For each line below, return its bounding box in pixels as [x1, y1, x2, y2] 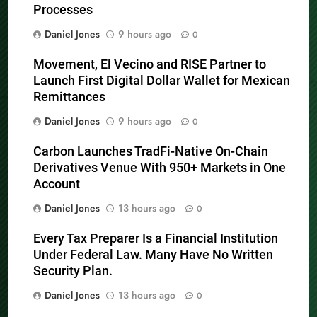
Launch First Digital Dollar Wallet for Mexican [33, 73, 290, 88]
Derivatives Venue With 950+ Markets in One [33, 160, 286, 175]
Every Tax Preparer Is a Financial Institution [33, 231, 278, 246]
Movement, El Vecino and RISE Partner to [33, 57, 266, 71]
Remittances [33, 89, 105, 104]
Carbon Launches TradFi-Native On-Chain [33, 144, 268, 158]
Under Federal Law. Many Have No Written [33, 247, 273, 262]
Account [33, 176, 80, 191]
